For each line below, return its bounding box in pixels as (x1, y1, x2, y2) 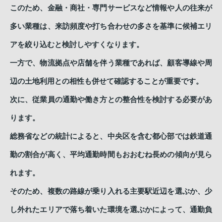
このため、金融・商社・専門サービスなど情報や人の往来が (10, 3, 212, 12)
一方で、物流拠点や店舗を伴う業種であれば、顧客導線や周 (10, 58, 212, 67)
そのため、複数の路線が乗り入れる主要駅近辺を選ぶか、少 (10, 187, 212, 195)
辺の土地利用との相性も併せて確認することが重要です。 (10, 77, 203, 85)
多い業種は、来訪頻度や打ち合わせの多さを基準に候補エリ (10, 22, 212, 30)
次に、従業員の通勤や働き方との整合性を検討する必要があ (10, 95, 212, 104)
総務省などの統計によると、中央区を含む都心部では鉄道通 (10, 132, 212, 140)
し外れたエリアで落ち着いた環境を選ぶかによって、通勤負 (10, 205, 212, 214)
